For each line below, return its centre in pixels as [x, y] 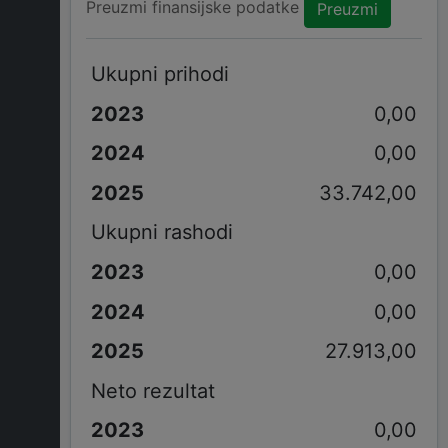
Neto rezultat [152, 390]
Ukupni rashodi [161, 232]
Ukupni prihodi [159, 73]
